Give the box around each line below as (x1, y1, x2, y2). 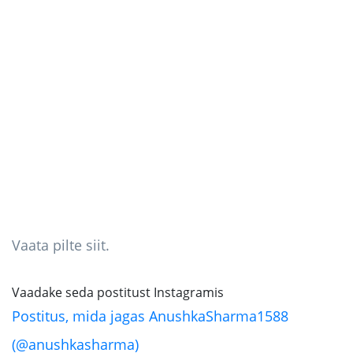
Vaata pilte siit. (12, 236, 110, 255)
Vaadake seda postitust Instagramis (12, 284, 224, 302)
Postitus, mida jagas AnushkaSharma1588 (12, 307, 288, 326)
